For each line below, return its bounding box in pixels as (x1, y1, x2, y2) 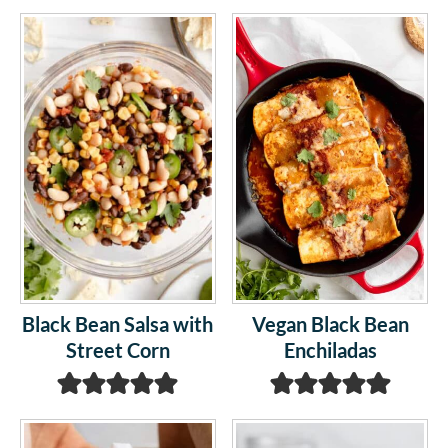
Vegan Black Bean (251, 311, 409, 336)
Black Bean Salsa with (22, 311, 214, 336)
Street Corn (65, 337, 170, 362)
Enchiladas (283, 337, 377, 362)
